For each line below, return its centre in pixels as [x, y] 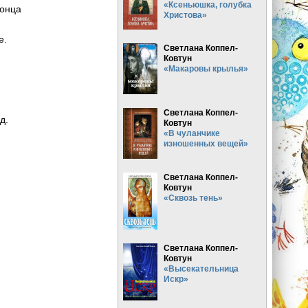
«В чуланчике [192, 133]
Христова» [186, 14]
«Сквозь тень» [194, 197]
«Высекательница [201, 268]
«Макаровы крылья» [206, 68]
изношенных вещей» [206, 143]
